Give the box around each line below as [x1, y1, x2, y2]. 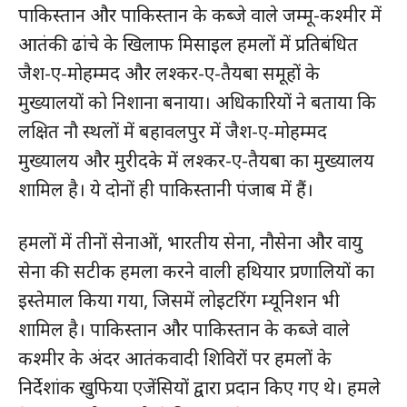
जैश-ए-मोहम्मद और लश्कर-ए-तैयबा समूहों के [18, 60, 320, 85]
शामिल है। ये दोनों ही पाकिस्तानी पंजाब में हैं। [18, 176, 313, 202]
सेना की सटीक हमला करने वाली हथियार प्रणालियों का [18, 258, 374, 283]
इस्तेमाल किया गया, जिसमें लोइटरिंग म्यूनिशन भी [18, 287, 340, 313]
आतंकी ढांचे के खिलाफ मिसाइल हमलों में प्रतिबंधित [18, 31, 358, 56]
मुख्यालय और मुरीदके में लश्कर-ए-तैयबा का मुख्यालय [18, 147, 374, 173]
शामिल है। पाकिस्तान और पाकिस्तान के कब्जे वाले [18, 316, 350, 342]
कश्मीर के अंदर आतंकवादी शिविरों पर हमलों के [18, 345, 332, 371]
